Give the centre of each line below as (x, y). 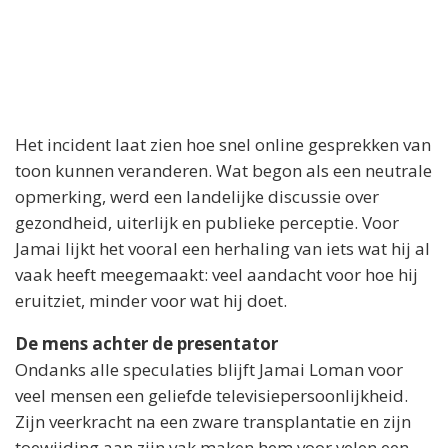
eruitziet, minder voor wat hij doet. (151, 301)
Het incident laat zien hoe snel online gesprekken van (223, 145)
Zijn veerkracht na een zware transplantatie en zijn (213, 422)
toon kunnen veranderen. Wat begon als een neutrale (223, 171)
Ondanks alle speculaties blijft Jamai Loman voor (209, 370)
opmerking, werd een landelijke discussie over (197, 197)
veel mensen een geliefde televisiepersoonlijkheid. (211, 396)
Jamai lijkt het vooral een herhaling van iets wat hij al (222, 249)
